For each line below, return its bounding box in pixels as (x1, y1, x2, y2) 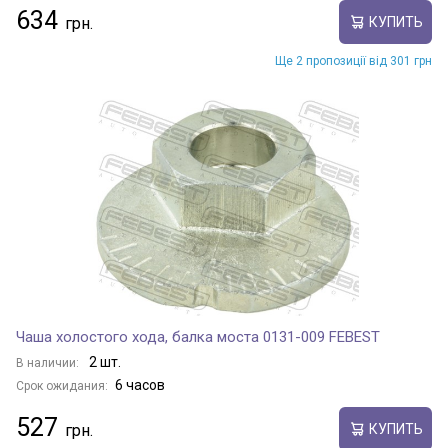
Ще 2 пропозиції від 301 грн (275, 54, 432, 68)
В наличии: (16, 356, 82, 370)
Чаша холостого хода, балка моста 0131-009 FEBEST (16, 328, 380, 346)
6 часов (115, 377, 165, 393)
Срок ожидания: (16, 379, 108, 393)
